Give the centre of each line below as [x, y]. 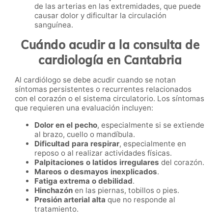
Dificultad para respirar [77, 143]
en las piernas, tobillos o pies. [127, 190]
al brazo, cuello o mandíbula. [85, 134]
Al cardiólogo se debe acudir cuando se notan [95, 80]
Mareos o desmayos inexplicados [96, 171]
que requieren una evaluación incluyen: [84, 108]
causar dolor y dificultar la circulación [100, 15]
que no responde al [140, 199]
